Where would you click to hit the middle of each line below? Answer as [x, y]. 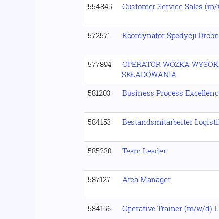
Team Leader [144, 151]
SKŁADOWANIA [149, 74]
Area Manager [146, 179]
